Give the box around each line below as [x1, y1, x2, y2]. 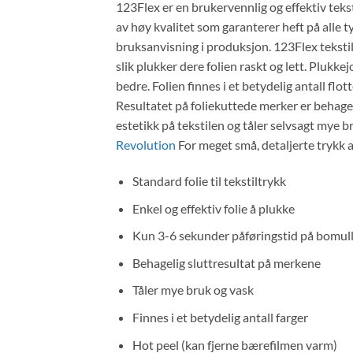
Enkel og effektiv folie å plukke [132, 200, 295, 216]
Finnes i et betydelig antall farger [132, 309, 308, 325]
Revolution [116, 137, 176, 153]
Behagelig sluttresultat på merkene [132, 255, 321, 270]
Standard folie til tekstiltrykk [132, 173, 286, 189]
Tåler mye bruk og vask [132, 282, 254, 298]
